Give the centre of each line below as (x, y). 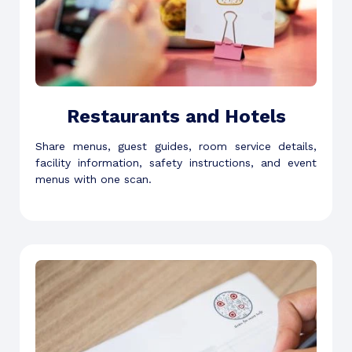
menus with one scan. (93, 180)
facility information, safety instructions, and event (176, 163)
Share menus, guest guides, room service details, (176, 147)
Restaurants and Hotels (176, 117)
